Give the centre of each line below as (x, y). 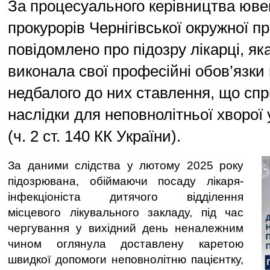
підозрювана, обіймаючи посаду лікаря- (126, 181)
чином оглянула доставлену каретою (126, 244)
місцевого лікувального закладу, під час (126, 212)
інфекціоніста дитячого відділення (126, 197)
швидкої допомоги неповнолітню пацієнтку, (126, 259)
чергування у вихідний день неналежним (126, 228)
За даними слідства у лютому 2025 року (126, 165)
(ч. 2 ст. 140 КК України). (94, 136)
